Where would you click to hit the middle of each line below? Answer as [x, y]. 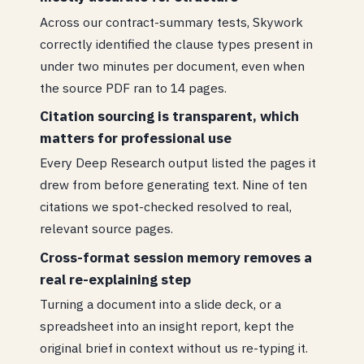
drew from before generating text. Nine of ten [174, 185]
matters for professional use [136, 139]
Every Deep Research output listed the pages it [178, 163]
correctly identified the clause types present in [177, 43]
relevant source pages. [107, 229]
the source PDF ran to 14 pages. [134, 87]
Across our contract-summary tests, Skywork [172, 22]
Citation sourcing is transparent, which [170, 117]
